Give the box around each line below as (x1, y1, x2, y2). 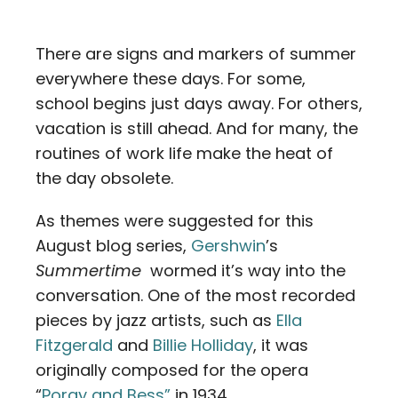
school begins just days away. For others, (36, 92, 362, 115)
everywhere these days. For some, (36, 68, 306, 90)
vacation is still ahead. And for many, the (36, 117, 358, 139)
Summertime (36, 259, 146, 282)
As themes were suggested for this (36, 210, 314, 232)
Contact (22, 11, 87, 32)
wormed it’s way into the (146, 259, 346, 282)
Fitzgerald (36, 334, 113, 356)
